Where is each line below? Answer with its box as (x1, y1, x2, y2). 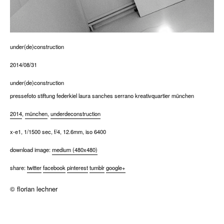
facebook (43, 163, 65, 171)
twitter (27, 163, 41, 171)
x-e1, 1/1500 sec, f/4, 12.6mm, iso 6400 (10, 127, 106, 135)
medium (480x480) (52, 145, 97, 153)
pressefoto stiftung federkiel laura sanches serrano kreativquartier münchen (10, 91, 194, 99)
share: (10, 163, 25, 171)
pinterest (67, 163, 88, 171)
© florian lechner (10, 184, 57, 193)
